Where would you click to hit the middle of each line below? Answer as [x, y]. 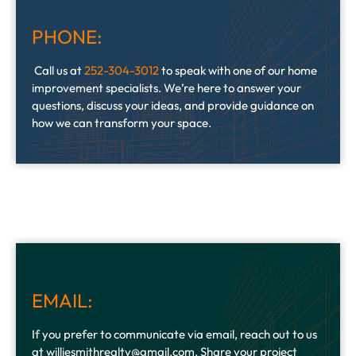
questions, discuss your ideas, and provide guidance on [173, 105]
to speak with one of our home [238, 70]
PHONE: [67, 36]
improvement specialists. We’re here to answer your [166, 87]
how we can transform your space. [122, 122]
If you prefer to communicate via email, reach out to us [174, 334]
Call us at [58, 70]
